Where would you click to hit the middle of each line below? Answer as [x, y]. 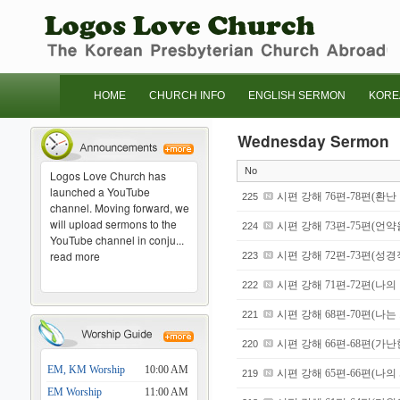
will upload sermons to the [113, 224]
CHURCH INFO [187, 96]
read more [75, 256]
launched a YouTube [100, 192]
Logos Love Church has [108, 175]
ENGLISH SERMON [297, 96]
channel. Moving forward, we [120, 208]
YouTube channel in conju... [117, 240]
